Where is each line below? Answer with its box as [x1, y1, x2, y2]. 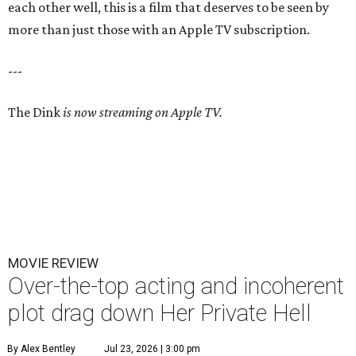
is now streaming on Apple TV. [63, 104, 222, 121]
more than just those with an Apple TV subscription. [8, 21, 310, 38]
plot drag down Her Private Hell [8, 300, 311, 327]
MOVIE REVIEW [8, 255, 99, 272]
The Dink [8, 104, 63, 121]
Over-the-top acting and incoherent [8, 273, 344, 300]
